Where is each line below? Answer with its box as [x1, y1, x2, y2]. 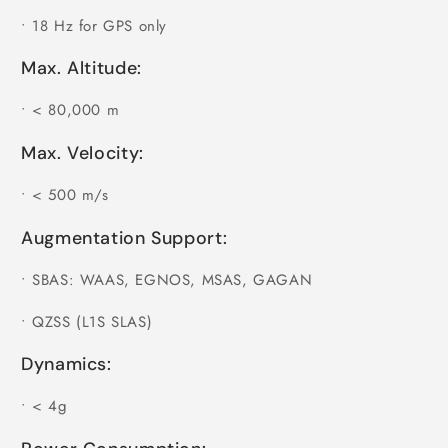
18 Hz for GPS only [32, 14, 168, 37]
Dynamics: [21, 352, 112, 377]
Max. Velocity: [21, 141, 144, 166]
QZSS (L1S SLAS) [32, 310, 153, 333]
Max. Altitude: [21, 56, 142, 81]
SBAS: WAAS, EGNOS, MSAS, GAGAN [32, 268, 313, 291]
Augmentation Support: [21, 225, 228, 250]
